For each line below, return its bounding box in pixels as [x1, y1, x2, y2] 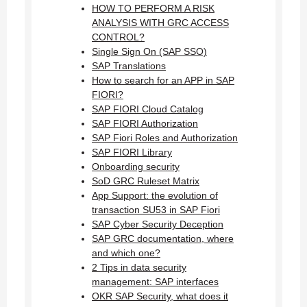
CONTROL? [92, 31, 145, 42]
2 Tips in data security [92, 261, 186, 273]
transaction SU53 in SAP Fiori [92, 204, 220, 215]
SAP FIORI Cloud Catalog [92, 103, 204, 114]
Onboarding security [92, 160, 180, 172]
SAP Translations [92, 60, 166, 71]
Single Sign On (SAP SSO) [92, 45, 207, 57]
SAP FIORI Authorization [92, 117, 198, 129]
